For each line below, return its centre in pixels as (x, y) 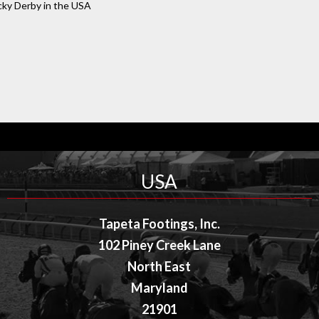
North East (159, 266)
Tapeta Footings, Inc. (159, 223)
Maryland (159, 287)
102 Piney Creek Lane (159, 245)
